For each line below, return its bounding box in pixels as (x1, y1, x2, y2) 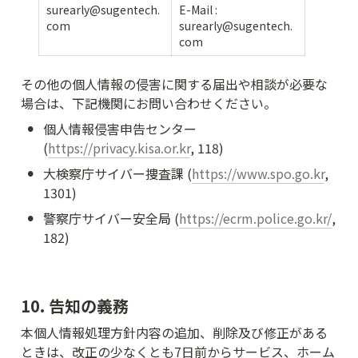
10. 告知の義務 (21, 293, 129, 317)
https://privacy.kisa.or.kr (48, 137, 190, 157)
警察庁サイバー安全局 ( (43, 208, 179, 228)
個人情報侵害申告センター (43, 118, 197, 138)
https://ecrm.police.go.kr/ (179, 208, 332, 228)
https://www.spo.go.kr (192, 163, 324, 183)
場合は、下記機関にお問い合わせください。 (21, 93, 276, 113)
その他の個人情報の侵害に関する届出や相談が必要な (21, 74, 328, 93)
